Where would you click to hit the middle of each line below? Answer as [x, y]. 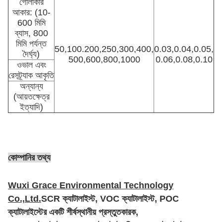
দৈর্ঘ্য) [31, 54]
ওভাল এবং [31, 65]
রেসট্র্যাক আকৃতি [31, 75]
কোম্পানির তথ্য [29, 158]
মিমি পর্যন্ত [31, 44]
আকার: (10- [31, 12]
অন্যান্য [31, 86]
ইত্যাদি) [31, 107]
